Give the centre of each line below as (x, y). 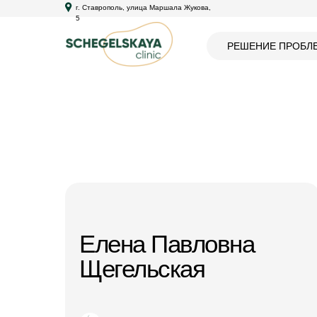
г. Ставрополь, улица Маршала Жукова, (143, 7)
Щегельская (142, 269)
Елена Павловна (167, 244)
